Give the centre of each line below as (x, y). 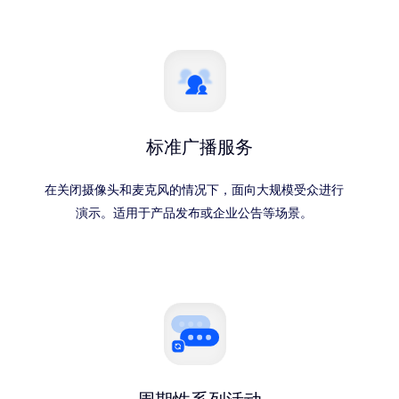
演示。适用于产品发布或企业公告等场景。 (194, 213)
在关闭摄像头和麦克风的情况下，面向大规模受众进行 (194, 190)
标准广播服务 (199, 147)
